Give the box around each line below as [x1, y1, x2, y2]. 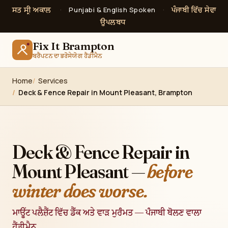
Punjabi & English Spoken [67, 5, 158, 14]
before [147, 159, 193, 183]
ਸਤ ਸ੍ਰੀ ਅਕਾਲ [12, 5, 51, 15]
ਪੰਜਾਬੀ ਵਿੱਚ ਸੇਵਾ [171, 5, 216, 15]
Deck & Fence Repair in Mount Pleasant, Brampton [18, 88, 192, 97]
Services [38, 76, 68, 85]
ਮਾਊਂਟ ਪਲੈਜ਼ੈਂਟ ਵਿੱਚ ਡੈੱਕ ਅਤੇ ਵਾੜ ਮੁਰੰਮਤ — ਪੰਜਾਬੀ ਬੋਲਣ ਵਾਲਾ [12, 207, 202, 219]
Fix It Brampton [33, 39, 115, 52]
